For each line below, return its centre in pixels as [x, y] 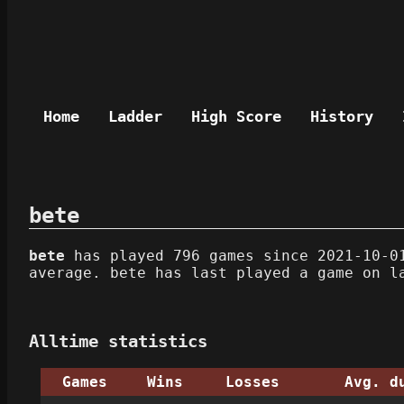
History [342, 116]
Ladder [135, 116]
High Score [236, 116]
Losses [252, 381]
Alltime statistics [118, 341]
